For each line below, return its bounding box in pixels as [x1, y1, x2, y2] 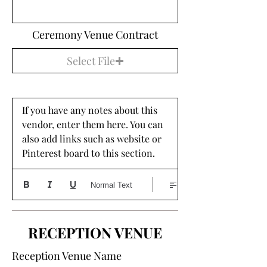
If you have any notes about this [22, 104, 157, 116]
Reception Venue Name [12, 249, 122, 263]
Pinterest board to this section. [22, 147, 157, 159]
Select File [66, 53, 115, 68]
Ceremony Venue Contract [32, 27, 158, 42]
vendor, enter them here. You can [22, 118, 163, 131]
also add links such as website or [22, 132, 162, 145]
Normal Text [91, 180, 132, 190]
